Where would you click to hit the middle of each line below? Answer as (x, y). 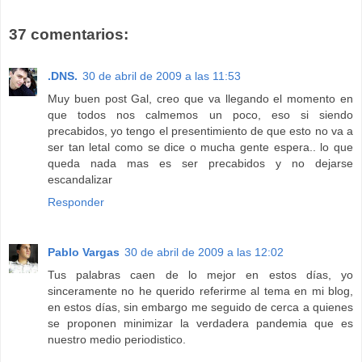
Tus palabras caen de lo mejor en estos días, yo (200, 275)
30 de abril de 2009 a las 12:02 (204, 253)
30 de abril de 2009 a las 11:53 (162, 76)
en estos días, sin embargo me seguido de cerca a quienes (200, 307)
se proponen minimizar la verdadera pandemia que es (200, 324)
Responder (76, 202)
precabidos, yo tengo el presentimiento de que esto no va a (200, 131)
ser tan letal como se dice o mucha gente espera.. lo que (200, 147)
